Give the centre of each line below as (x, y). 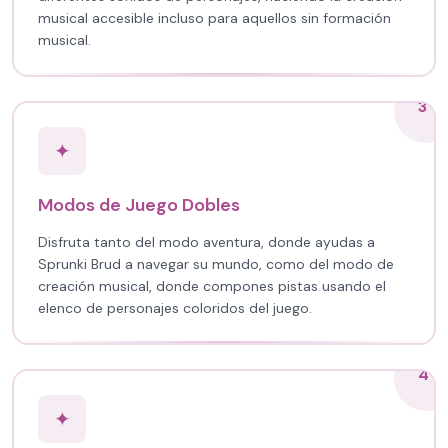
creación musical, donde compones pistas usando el (212, 286)
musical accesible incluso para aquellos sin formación (214, 18)
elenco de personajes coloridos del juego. (175, 308)
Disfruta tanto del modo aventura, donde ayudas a (206, 242)
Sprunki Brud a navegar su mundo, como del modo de (216, 264)
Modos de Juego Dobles (139, 205)
